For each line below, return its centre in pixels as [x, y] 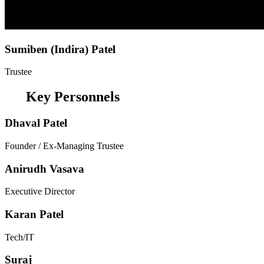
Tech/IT [19, 237]
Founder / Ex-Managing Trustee [64, 146]
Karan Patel [34, 214]
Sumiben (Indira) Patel [60, 49]
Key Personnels [71, 97]
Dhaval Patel [36, 123]
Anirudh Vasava [44, 169]
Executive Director [40, 192]
